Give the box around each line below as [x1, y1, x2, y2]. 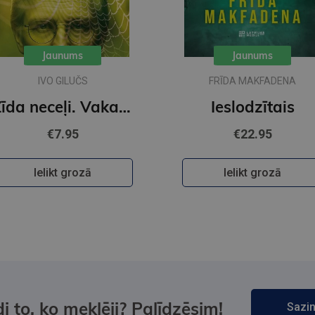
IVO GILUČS [37, 75, 88, 87]
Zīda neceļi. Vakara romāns [119, 97, 131, 117]
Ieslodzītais [210, 97, 295, 117]
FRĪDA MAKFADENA [209, 75, 296, 87]
